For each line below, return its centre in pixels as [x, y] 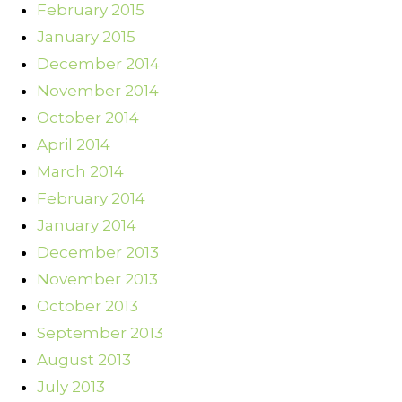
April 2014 [74, 145]
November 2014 [98, 91]
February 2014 [91, 199]
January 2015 [86, 37]
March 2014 [80, 172]
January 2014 [87, 226]
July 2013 [71, 387]
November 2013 [97, 280]
